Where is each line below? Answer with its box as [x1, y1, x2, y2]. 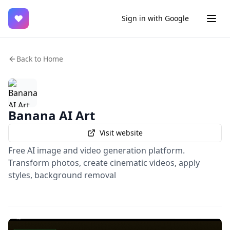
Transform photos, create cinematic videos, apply [8, 157, 200, 168]
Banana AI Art [8, 107, 95, 124]
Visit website [100, 128, 143, 138]
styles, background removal [8, 169, 116, 181]
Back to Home [16, 54, 63, 64]
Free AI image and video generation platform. [8, 145, 185, 156]
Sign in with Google [122, 13, 189, 23]
